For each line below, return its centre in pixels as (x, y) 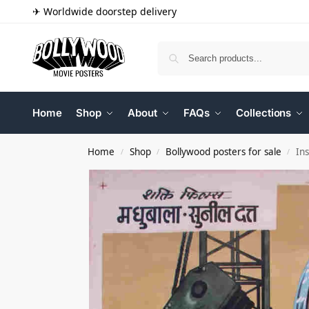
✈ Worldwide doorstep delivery (104, 11)
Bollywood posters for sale (223, 152)
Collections (264, 113)
